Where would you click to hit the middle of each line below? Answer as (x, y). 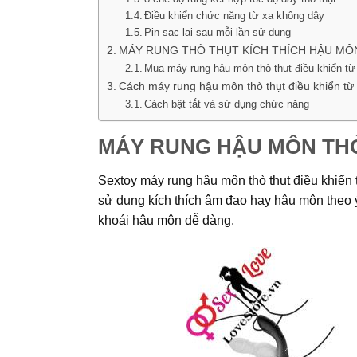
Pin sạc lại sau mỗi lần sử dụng (218, 33)
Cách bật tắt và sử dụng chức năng (227, 104)
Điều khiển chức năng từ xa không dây (235, 16)
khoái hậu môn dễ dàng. (166, 220)
